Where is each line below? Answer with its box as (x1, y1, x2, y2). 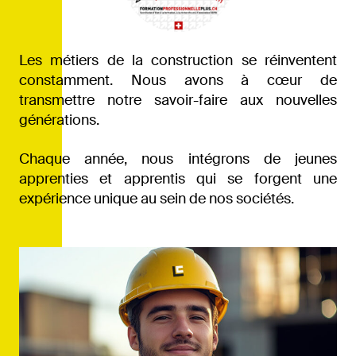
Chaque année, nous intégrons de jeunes (19, 149, 337, 168)
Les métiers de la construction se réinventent (19, 50, 337, 70)
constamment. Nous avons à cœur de (19, 70, 337, 90)
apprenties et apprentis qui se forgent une (19, 168, 337, 188)
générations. (19, 110, 99, 130)
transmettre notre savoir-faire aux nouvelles (19, 90, 337, 110)
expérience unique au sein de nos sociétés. (19, 188, 294, 208)
